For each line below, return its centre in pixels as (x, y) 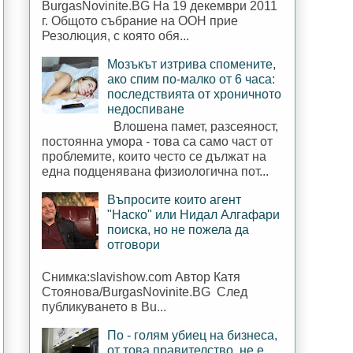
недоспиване (146, 110)
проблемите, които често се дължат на (154, 157)
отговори (134, 245)
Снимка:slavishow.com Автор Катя (141, 277)
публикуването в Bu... (104, 307)
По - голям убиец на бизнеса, (193, 336)
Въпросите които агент (175, 200)
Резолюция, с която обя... (115, 36)
